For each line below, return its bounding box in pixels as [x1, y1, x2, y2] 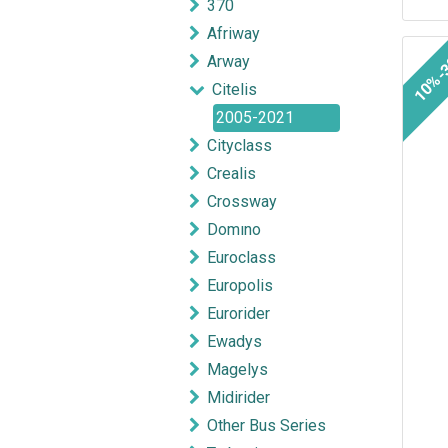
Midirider [207, 388, 270, 408]
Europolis [207, 276, 273, 296]
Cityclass [207, 136, 272, 156]
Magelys [207, 360, 268, 380]
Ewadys [207, 332, 262, 352]
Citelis [212, 80, 257, 100]
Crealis [207, 164, 256, 184]
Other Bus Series [207, 416, 326, 436]
